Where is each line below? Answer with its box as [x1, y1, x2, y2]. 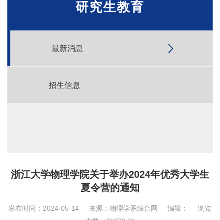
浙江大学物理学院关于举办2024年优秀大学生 [11, 169, 209, 180]
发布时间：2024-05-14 [8, 204, 79, 212]
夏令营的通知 [81, 182, 139, 193]
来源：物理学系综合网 [89, 204, 158, 212]
